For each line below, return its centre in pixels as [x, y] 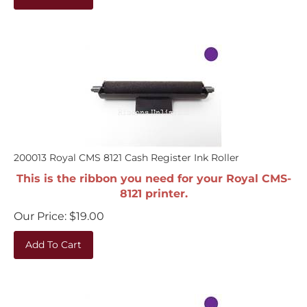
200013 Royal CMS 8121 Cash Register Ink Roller [126, 151]
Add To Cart [53, 238]
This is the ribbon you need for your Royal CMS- [153, 172]
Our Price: [40, 209]
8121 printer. [153, 187]
